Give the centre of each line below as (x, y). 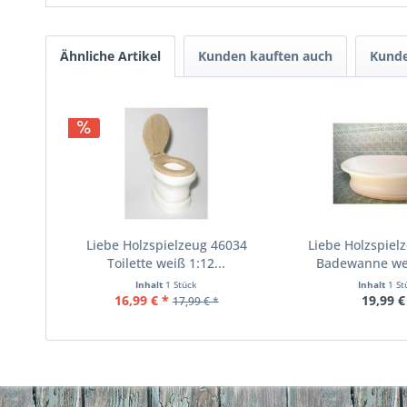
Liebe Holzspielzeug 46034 (166, 245)
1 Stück (182, 284)
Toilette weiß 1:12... (167, 263)
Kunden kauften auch (265, 56)
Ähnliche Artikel (110, 56)
